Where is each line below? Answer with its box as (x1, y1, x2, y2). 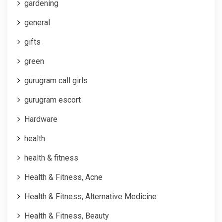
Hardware (24, 114, 57, 124)
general (24, 17, 50, 27)
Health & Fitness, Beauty (24, 211, 109, 221)
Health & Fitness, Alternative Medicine (24, 191, 157, 201)
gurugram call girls (24, 75, 88, 85)
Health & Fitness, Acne (24, 172, 103, 182)
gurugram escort (24, 95, 81, 105)
